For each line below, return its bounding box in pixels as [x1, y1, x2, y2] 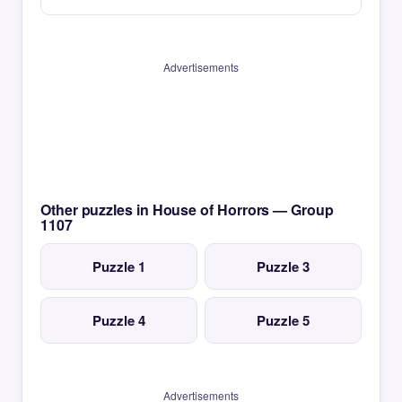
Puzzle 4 [92, 310, 145, 330]
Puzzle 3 [257, 257, 310, 276]
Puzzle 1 [92, 257, 145, 276]
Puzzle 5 [257, 310, 310, 330]
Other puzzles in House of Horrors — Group [40, 199, 334, 220]
